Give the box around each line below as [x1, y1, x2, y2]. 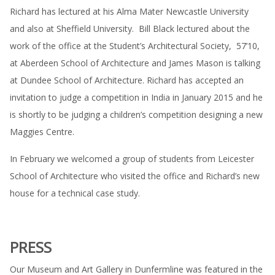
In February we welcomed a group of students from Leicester [10, 153, 254, 165]
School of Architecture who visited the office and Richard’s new [10, 170, 260, 182]
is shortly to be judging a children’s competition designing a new [10, 109, 263, 120]
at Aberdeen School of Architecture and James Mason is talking [10, 57, 260, 69]
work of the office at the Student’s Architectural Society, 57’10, [10, 40, 260, 52]
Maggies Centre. [10, 126, 77, 137]
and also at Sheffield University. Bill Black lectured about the [10, 23, 250, 34]
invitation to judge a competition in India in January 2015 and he [10, 91, 263, 103]
